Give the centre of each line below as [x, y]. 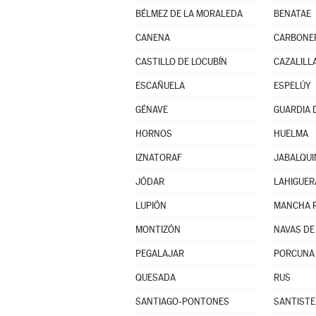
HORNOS [153, 134]
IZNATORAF [158, 158]
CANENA [152, 38]
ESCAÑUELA [160, 86]
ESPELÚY [292, 86]
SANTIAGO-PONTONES [182, 302]
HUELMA [291, 134]
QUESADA [155, 278]
